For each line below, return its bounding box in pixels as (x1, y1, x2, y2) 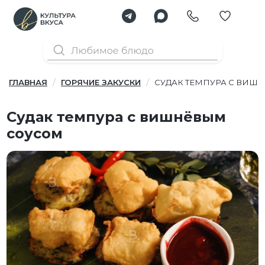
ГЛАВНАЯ (9, 77, 47, 88)
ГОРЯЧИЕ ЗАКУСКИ (61, 77, 141, 88)
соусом (7, 125, 63, 143)
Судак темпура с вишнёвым (7, 108, 227, 126)
